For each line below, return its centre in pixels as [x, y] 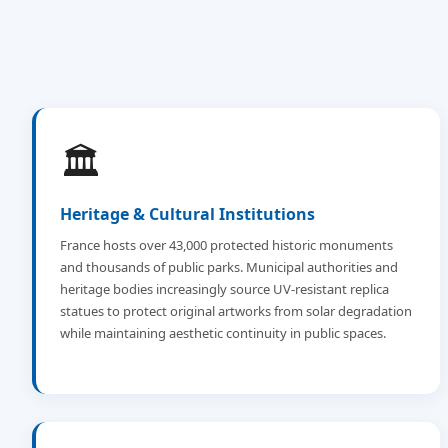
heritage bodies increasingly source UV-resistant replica [224, 289]
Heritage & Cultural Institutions [187, 214]
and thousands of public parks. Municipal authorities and [229, 267]
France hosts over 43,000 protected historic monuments [226, 245]
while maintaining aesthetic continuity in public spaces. [223, 333]
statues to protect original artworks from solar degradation [236, 311]
